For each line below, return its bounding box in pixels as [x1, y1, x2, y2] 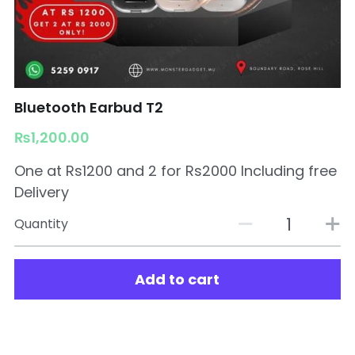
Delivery [13, 182, 69, 202]
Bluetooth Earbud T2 [13, 97, 163, 117]
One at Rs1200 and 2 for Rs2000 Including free [13, 161, 337, 181]
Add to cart [135, 269, 220, 290]
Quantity [13, 215, 68, 234]
